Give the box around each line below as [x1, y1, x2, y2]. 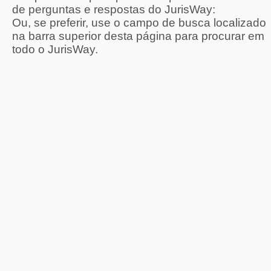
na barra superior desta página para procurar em [12, 30, 264, 42]
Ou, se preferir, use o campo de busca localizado [12, 16, 266, 29]
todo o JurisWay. [12, 43, 98, 56]
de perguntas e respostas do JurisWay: [12, 3, 215, 16]
